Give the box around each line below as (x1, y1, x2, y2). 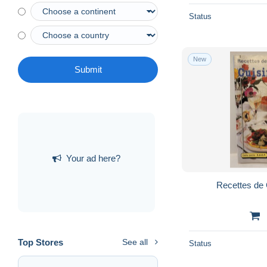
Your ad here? (66, 153, 120, 163)
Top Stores (18, 237, 63, 248)
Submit (74, 64, 102, 75)
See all (122, 237, 148, 247)
